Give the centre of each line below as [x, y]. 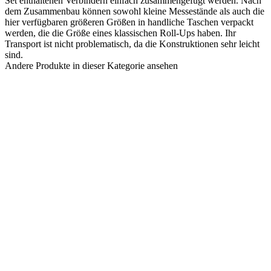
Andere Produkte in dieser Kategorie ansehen [91, 65]
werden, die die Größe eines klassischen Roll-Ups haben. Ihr [120, 33]
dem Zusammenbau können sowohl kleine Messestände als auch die [135, 11]
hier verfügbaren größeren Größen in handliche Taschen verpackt [129, 22]
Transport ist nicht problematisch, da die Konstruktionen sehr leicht [132, 44]
